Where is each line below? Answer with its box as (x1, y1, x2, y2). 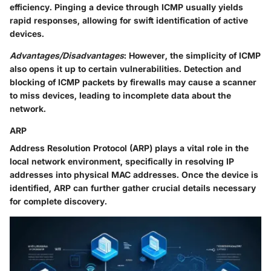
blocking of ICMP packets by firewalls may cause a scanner (10, 77, 256, 88)
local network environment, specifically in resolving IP (10, 156, 234, 167)
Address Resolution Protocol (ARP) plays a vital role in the (10, 143, 249, 154)
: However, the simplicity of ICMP (124, 50, 261, 61)
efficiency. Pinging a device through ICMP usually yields (10, 2, 243, 13)
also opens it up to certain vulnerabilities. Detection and (10, 64, 241, 74)
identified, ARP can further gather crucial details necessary (10, 183, 256, 194)
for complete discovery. (10, 196, 107, 207)
